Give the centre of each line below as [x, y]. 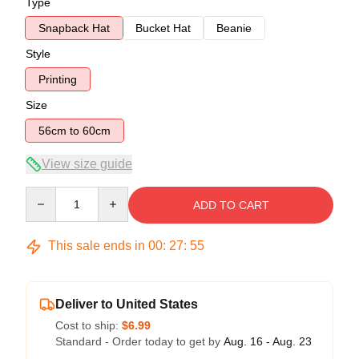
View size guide [87, 164]
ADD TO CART [231, 205]
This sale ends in [97, 246]
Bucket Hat [163, 28]
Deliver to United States [127, 304]
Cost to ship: [89, 325]
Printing [58, 79]
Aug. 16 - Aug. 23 [268, 341]
